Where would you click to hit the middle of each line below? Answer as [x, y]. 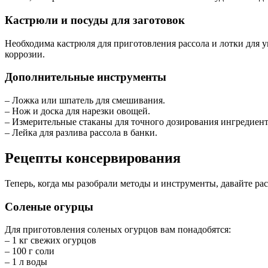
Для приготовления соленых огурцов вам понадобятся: [118, 230]
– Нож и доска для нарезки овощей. [77, 111]
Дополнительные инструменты [86, 77]
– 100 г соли [30, 251]
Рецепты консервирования [93, 158]
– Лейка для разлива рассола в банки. [81, 133]
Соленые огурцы [49, 206]
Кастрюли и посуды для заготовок [95, 20]
